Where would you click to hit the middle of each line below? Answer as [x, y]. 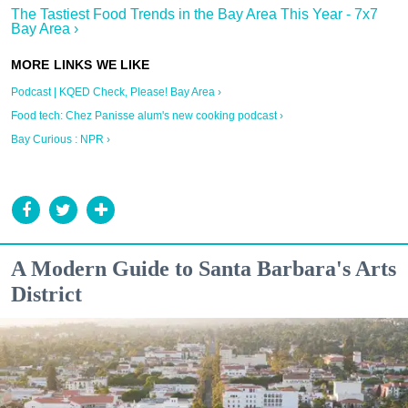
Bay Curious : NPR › [61, 140]
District [46, 295]
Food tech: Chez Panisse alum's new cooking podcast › [147, 116]
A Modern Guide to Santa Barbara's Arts [204, 269]
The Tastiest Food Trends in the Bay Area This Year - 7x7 [194, 15]
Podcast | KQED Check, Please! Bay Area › [116, 92]
